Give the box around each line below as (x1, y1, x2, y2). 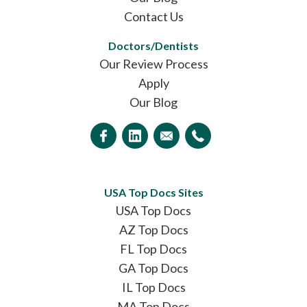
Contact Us (123, 8, 184, 24)
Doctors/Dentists (108, 38, 199, 52)
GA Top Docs (119, 260, 188, 275)
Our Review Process (99, 56, 208, 71)
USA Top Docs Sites (103, 185, 204, 199)
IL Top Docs (121, 279, 186, 295)
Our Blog (130, 94, 177, 110)
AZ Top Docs (119, 221, 188, 237)
